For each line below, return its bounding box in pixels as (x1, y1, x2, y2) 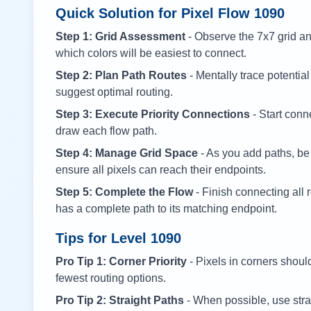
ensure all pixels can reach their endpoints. (56, 164, 266, 176)
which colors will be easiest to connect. (56, 47, 246, 59)
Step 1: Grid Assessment (56, 31, 185, 42)
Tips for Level (56, 230, 151, 246)
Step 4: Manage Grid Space (56, 147, 198, 159)
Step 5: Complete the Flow (56, 186, 193, 198)
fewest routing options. (56, 272, 166, 284)
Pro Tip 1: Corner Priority (56, 255, 187, 267)
